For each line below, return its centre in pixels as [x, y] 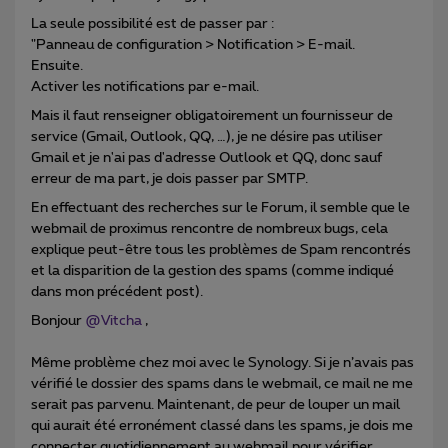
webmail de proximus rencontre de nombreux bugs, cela [209, 229]
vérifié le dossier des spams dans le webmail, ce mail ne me [222, 384]
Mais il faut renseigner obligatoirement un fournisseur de [212, 116]
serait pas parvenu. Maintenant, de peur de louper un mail [215, 405]
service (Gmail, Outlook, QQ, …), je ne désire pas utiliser [207, 137]
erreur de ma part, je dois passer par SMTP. [169, 179]
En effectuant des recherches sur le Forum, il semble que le [220, 208]
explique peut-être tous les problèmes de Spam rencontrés [221, 250]
